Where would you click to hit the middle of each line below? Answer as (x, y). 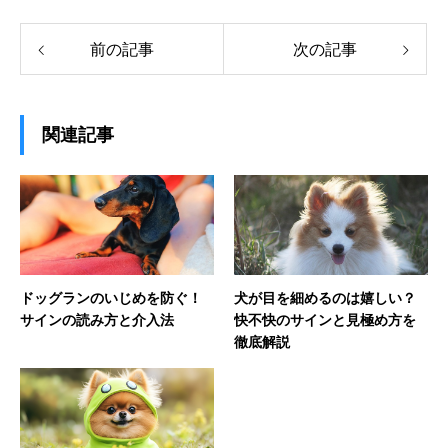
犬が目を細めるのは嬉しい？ (325, 297)
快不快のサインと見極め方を (325, 319)
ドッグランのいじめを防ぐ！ (111, 297)
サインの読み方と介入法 (97, 319)
